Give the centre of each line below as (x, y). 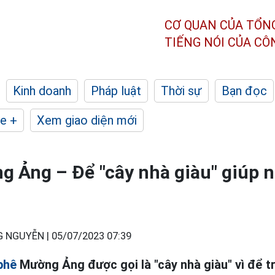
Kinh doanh (42, 91)
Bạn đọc (244, 91)
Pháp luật (116, 91)
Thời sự (181, 91)
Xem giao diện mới (87, 120)
